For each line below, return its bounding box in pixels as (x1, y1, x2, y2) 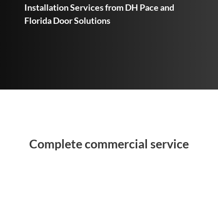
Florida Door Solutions (24, 15, 110, 26)
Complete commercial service (29, 136, 189, 151)
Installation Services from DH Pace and (24, 2, 174, 13)
